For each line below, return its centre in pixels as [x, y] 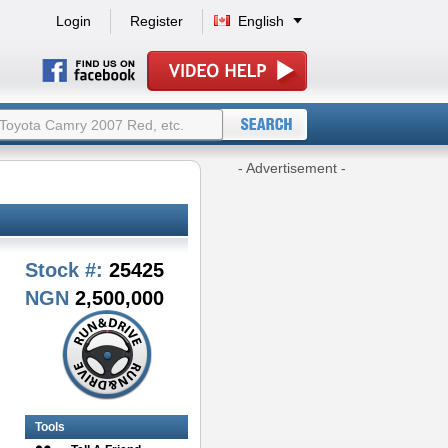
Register [156, 21]
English [260, 21]
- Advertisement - [291, 168]
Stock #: [64, 270]
